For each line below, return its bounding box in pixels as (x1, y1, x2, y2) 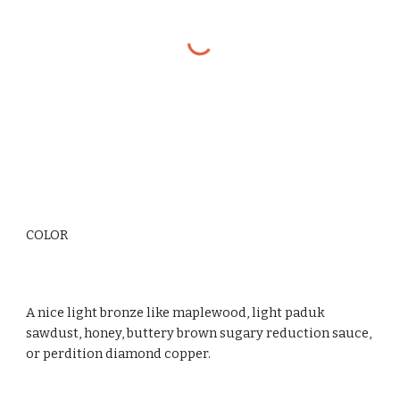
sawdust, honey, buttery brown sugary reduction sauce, (26, 325, 372, 341)
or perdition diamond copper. (26, 346, 212, 362)
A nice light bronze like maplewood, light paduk (26, 304, 326, 321)
